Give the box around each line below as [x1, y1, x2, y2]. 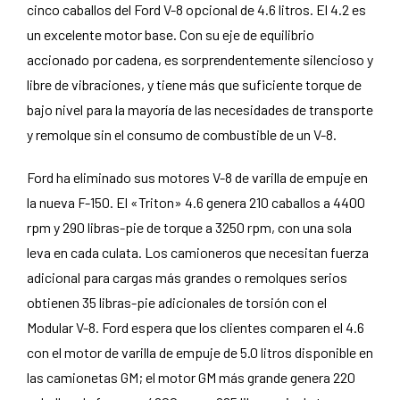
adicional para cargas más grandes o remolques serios [27, 269, 347, 286]
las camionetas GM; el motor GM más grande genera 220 [27, 369, 355, 386]
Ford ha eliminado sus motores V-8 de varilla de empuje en [27, 169, 368, 186]
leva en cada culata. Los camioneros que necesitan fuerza [27, 244, 369, 261]
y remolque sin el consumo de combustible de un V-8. [27, 126, 337, 143]
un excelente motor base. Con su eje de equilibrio [27, 26, 314, 43]
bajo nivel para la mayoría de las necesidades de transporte [27, 101, 373, 118]
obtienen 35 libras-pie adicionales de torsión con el [27, 294, 327, 311]
